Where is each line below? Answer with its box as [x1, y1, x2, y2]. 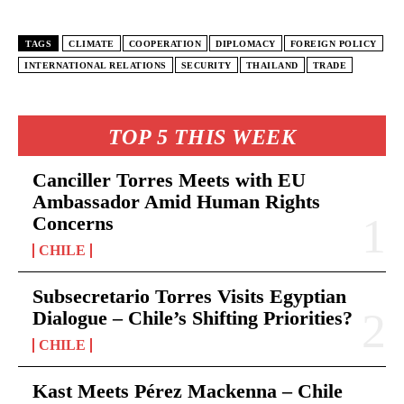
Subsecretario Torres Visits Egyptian [32, 284, 346, 308]
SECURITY [180, 60, 232, 70]
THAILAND [245, 60, 298, 70]
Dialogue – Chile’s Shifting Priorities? [32, 306, 353, 329]
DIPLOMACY [216, 38, 276, 49]
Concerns [32, 211, 114, 234]
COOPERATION [128, 38, 201, 49]
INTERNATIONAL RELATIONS [24, 60, 167, 70]
